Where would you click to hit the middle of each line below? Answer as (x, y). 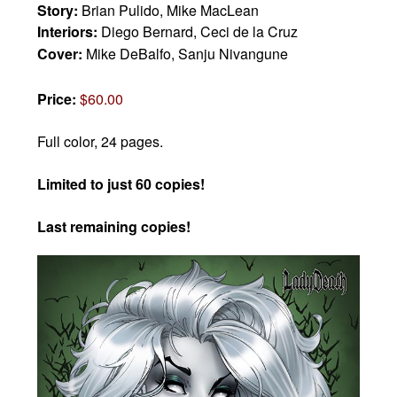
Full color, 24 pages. (102, 142)
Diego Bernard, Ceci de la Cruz (200, 32)
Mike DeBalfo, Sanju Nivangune (187, 54)
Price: (59, 99)
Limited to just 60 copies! (121, 184)
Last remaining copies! (114, 227)
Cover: (62, 54)
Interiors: (70, 32)
